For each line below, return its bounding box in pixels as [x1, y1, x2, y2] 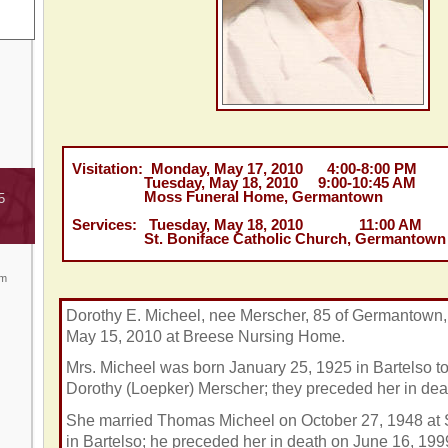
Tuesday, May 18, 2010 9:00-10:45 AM [64, 175, 416, 192]
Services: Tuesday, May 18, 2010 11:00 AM [64, 217, 422, 234]
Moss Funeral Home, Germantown [64, 189, 383, 206]
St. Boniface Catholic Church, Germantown [64, 231, 446, 248]
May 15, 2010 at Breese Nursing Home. [65, 327, 349, 345]
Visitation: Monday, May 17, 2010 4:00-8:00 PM [64, 161, 417, 178]
